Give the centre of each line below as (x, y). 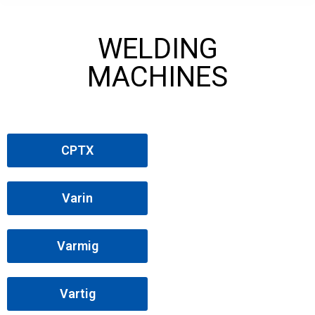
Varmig (77, 246)
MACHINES (157, 77)
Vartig (77, 294)
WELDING (157, 49)
